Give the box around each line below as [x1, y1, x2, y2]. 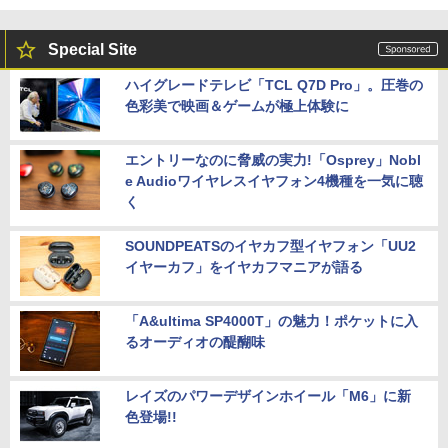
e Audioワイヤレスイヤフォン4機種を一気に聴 [125, 173, 423, 190]
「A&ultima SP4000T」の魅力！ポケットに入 [125, 313, 418, 330]
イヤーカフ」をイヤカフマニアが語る [125, 259, 363, 276]
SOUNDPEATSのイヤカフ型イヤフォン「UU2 [125, 238, 416, 255]
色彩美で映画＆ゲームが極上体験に [125, 98, 349, 115]
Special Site [48, 41, 137, 59]
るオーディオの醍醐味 [125, 334, 265, 351]
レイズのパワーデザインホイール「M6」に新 [125, 388, 411, 405]
